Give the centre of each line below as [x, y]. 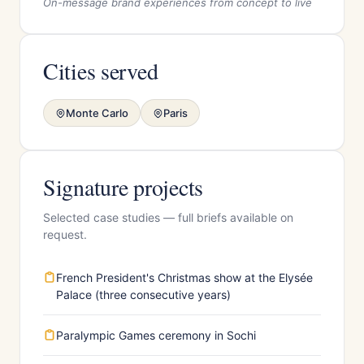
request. [65, 234]
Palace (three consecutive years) [143, 295]
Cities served [101, 71]
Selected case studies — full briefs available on [168, 217]
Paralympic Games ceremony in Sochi [156, 335]
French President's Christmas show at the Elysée [184, 277]
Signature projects [123, 187]
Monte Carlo [97, 113]
